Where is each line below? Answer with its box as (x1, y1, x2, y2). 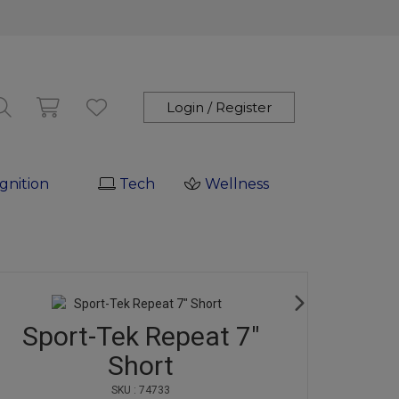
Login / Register (167, 99, 272, 116)
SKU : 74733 (111, 384, 170, 396)
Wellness (205, 175, 269, 192)
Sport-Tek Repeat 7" (21, 321, 260, 352)
